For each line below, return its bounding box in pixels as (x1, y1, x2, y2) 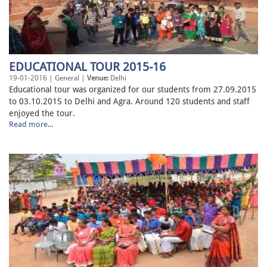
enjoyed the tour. (9, 108, 75, 119)
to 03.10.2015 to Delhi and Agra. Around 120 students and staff (9, 97, 250, 107)
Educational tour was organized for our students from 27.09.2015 (9, 85, 256, 95)
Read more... (9, 120, 53, 129)
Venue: (87, 74, 108, 83)
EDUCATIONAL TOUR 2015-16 (9, 60, 166, 74)
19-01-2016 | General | (9, 74, 87, 83)
